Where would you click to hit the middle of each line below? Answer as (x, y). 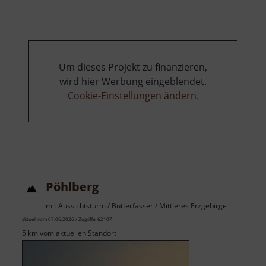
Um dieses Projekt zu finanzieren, (133, 67)
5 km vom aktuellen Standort (69, 233)
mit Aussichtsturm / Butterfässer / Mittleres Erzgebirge (136, 206)
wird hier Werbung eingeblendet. (133, 82)
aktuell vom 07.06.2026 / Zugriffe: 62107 (67, 219)
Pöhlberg (72, 187)
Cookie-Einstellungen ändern (132, 96)
